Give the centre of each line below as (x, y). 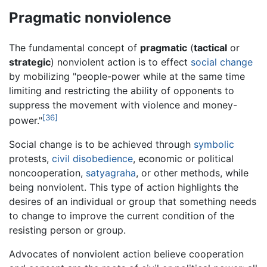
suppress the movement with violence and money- (123, 105)
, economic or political (183, 158)
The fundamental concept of (74, 47)
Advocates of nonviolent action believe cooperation (126, 254)
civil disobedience (92, 158)
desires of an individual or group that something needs (133, 201)
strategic (30, 62)
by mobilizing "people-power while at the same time (127, 76)
